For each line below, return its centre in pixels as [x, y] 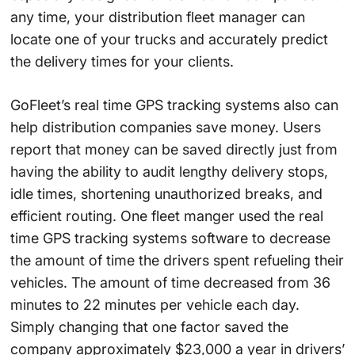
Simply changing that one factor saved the [149, 326]
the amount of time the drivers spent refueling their [177, 260]
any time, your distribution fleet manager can [157, 17]
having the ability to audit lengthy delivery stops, [169, 171]
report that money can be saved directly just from [174, 149]
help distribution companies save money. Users [165, 127]
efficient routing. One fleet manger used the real [166, 216]
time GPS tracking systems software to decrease [170, 238]
